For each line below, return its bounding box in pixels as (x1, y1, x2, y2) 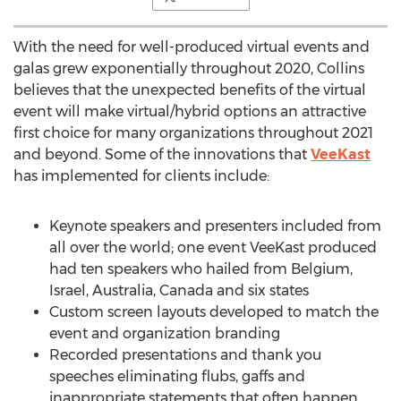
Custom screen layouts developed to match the (49, 303, 379, 320)
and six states (213, 282, 309, 299)
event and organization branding (49, 325, 280, 342)
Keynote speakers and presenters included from (49, 218, 381, 235)
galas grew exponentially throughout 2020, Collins (13, 60, 364, 77)
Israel (49, 282, 86, 299)
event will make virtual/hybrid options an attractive (13, 103, 366, 120)
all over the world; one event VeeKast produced (49, 239, 377, 256)
